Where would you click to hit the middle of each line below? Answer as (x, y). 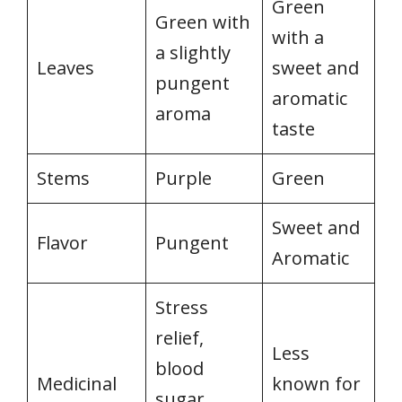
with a (298, 38)
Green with (203, 22)
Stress (182, 308)
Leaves (66, 68)
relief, (179, 338)
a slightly (193, 53)
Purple (184, 179)
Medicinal (77, 384)
